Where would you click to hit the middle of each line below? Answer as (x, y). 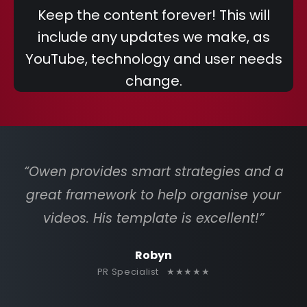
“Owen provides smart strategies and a (153, 172)
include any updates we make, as (153, 37)
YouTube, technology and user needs (153, 59)
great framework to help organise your (153, 195)
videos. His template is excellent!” (153, 218)
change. (153, 81)
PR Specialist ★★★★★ (153, 272)
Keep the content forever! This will (153, 15)
